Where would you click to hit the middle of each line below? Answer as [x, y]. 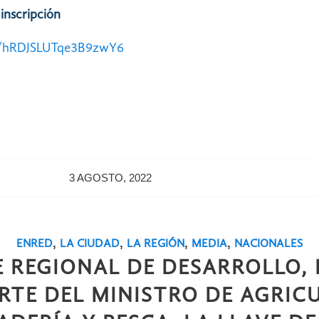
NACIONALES [268, 244]
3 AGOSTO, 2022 [111, 178]
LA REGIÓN [155, 244]
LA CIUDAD [89, 244]
